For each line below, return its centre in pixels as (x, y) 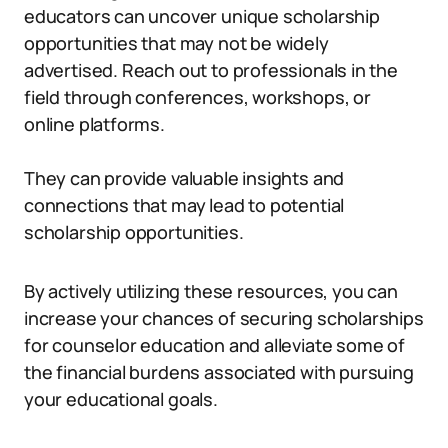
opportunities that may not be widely (176, 43)
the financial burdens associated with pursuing (219, 372)
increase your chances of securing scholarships (224, 318)
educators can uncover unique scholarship (202, 16)
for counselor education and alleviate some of (214, 345)
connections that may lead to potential (184, 205)
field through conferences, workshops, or (197, 97)
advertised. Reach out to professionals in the (211, 70)
